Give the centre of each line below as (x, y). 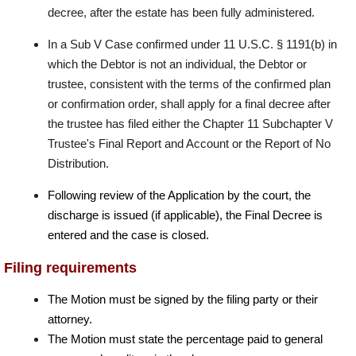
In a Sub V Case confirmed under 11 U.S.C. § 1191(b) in (192, 44)
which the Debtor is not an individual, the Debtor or (177, 64)
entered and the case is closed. (128, 234)
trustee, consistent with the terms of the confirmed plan (189, 83)
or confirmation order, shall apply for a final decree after (189, 103)
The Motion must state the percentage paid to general (185, 339)
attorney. (70, 319)
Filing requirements (70, 267)
